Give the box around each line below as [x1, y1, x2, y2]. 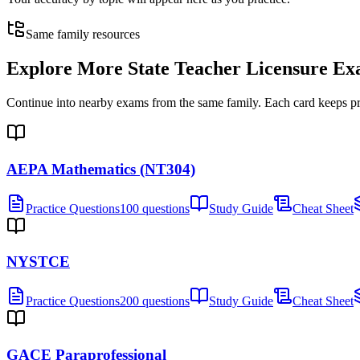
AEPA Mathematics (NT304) [6, 160, 195, 178]
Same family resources [26, 27, 140, 42]
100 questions [120, 201, 190, 215]
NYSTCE [6, 253, 70, 271]
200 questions [120, 294, 190, 309]
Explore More [6, 58, 128, 80]
